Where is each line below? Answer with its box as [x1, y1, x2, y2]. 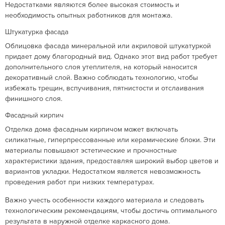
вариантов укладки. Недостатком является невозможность [5, 167, 200, 176]
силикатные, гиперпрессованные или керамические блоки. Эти [5, 136, 215, 144]
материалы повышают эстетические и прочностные [5, 146, 177, 155]
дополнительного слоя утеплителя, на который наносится [5, 63, 197, 71]
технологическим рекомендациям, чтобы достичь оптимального [5, 206, 217, 215]
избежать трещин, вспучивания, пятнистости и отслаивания [5, 84, 204, 92]
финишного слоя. [5, 94, 62, 103]
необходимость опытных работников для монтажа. [5, 11, 172, 20]
